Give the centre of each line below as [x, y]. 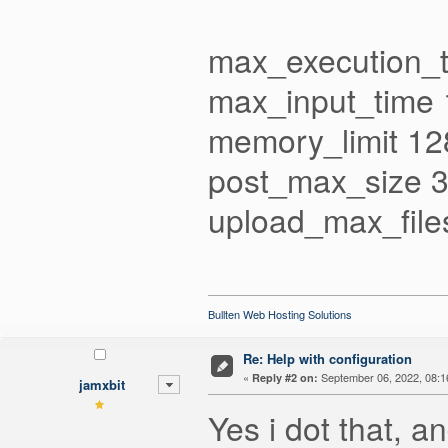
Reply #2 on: [284, 377]
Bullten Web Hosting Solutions [280, 313]
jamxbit [101, 384]
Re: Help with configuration [327, 358]
